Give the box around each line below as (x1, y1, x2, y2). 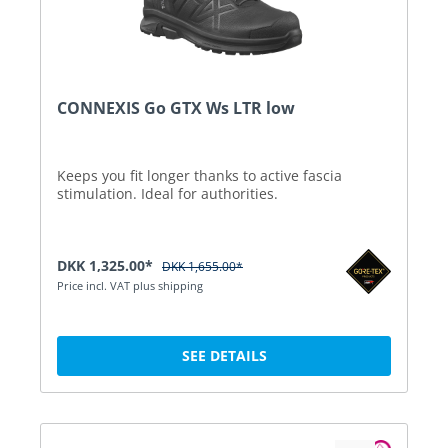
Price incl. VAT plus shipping (57, 277, 203, 293)
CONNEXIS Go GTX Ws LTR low (57, 96, 295, 119)
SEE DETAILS (181, 345, 267, 365)
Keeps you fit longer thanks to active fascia (57, 165, 342, 185)
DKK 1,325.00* (57, 255, 157, 275)
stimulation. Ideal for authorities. (57, 183, 278, 203)
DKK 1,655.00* (162, 257, 243, 275)
